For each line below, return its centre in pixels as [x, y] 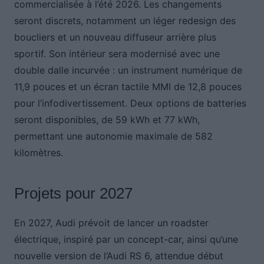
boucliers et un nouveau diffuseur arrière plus [115, 37]
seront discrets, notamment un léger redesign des [125, 21]
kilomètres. [38, 153]
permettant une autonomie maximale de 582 [113, 136]
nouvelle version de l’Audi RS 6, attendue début [118, 256]
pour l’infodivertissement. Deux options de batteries [130, 103]
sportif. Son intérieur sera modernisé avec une [117, 54]
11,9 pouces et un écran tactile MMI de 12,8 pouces [128, 87]
